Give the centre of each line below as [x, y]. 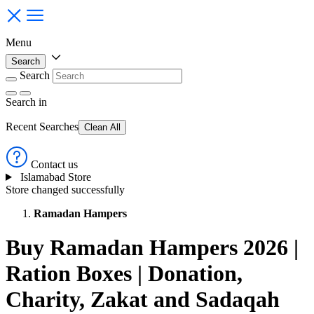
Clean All [102, 127]
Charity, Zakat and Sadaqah [143, 300]
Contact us [54, 164]
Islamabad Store [55, 177]
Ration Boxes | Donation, [124, 274]
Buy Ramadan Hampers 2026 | [152, 248]
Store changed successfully [65, 190]
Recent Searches [42, 127]
